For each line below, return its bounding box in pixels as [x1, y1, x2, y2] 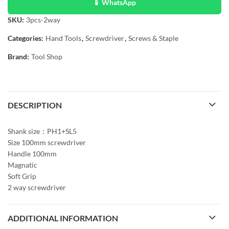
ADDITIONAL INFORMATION [8, 213, 118, 223]
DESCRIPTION [8, 100, 62, 110]
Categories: [8, 34, 45, 42]
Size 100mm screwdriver [8, 138, 86, 147]
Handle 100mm [8, 149, 57, 158]
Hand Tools [45, 34, 81, 42]
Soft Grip [8, 172, 36, 181]
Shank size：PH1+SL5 [8, 127, 77, 136]
